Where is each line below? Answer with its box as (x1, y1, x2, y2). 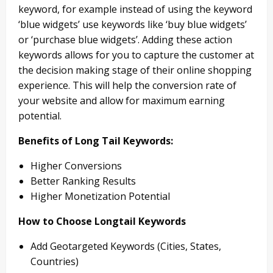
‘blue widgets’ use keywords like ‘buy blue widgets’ (18, 18, 247, 32)
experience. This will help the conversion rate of (18, 79, 236, 93)
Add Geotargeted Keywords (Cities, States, (30, 239, 221, 253)
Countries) (30, 255, 79, 269)
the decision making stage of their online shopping (18, 63, 252, 77)
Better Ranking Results (30, 174, 136, 188)
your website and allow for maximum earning (18, 94, 225, 108)
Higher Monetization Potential (30, 190, 170, 204)
